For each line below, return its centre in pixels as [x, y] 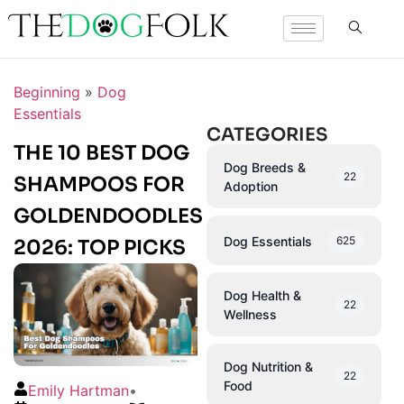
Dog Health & [262, 295]
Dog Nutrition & [268, 367]
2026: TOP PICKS [100, 248]
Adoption [250, 186]
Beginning [47, 92]
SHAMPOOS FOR [99, 185]
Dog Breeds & [264, 167]
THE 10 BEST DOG [101, 153]
